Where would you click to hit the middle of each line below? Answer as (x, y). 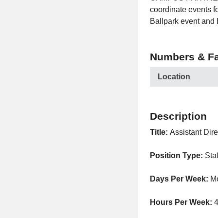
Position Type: (177, 155)
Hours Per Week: (182, 202)
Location (174, 77)
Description (178, 116)
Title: (160, 132)
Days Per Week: (180, 179)
